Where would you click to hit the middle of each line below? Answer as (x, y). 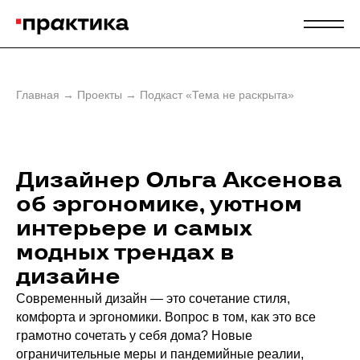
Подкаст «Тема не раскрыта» (217, 95)
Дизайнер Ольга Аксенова (179, 180)
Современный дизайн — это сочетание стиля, (153, 299)
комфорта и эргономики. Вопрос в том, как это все (166, 317)
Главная (38, 95)
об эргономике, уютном (159, 205)
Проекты (100, 95)
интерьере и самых (134, 229)
